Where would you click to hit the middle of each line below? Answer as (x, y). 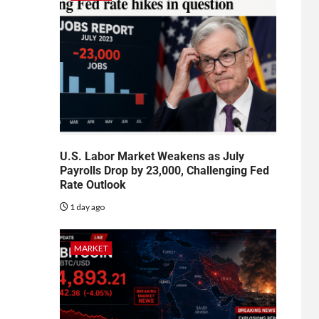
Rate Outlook (93, 184)
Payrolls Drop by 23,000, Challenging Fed (164, 170)
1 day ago (86, 206)
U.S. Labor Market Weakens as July (152, 156)
